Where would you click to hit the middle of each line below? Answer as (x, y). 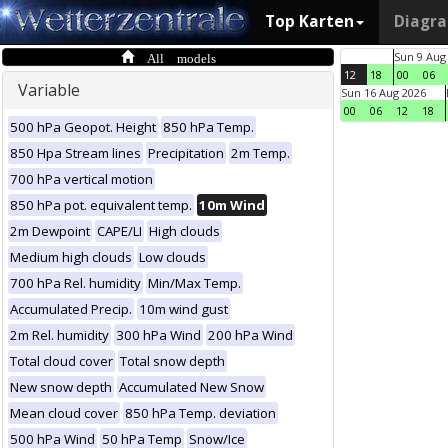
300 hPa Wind (158, 335)
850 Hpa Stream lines (75, 153)
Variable (49, 90)
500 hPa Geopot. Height (83, 127)
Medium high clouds (71, 257)
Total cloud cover (61, 361)
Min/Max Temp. (194, 283)
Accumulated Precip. (71, 309)
